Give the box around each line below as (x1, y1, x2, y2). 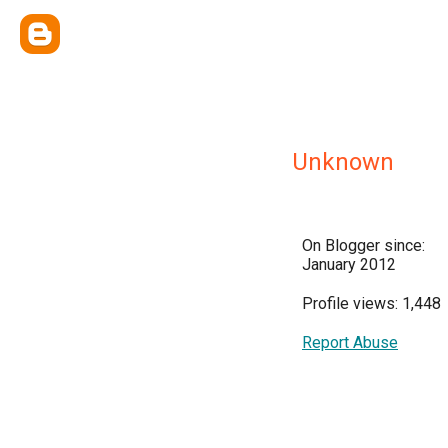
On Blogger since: (302, 236, 425, 255)
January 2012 (302, 255, 396, 274)
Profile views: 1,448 (302, 294, 441, 313)
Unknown (292, 148, 394, 176)
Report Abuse (302, 333, 398, 352)
